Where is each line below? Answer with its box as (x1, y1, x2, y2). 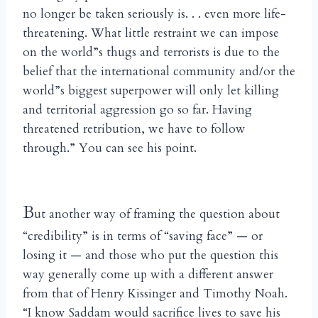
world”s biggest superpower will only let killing (23, 82, 279, 99)
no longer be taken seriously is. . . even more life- (23, 5, 286, 22)
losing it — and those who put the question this (23, 246, 278, 263)
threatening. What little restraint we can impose (23, 24, 279, 41)
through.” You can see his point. (23, 139, 197, 156)
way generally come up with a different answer (23, 265, 273, 283)
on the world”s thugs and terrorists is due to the (23, 43, 280, 60)
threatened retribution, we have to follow (23, 120, 246, 137)
